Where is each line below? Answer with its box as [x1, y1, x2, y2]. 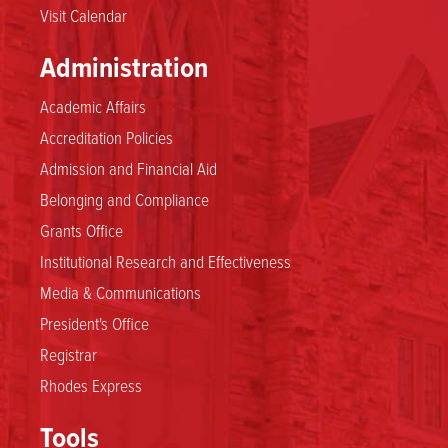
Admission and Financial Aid [40, 155, 217, 180]
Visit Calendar [40, 2, 127, 27]
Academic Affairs [40, 93, 146, 118]
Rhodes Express [40, 372, 142, 397]
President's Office [40, 310, 149, 335]
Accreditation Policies [40, 124, 173, 149]
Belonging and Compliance [40, 186, 209, 211]
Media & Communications [40, 279, 201, 304]
